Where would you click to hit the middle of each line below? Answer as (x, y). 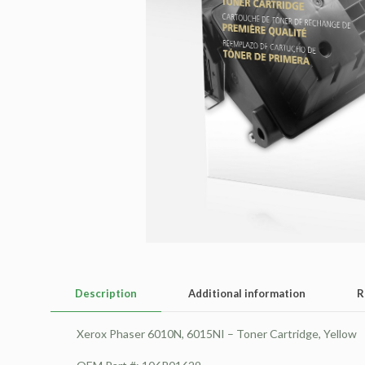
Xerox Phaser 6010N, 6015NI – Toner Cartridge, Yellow (216, 334)
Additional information (247, 294)
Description (106, 294)
